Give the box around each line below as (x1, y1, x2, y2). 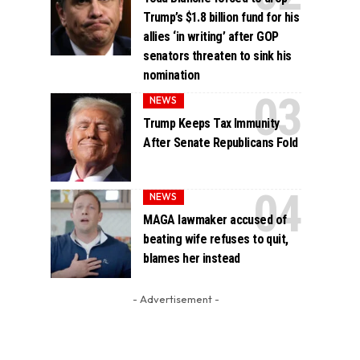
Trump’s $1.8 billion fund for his (143, 9, 300, 25)
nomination (143, 67, 200, 83)
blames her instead (143, 250, 240, 266)
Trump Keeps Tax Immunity (143, 115, 280, 131)
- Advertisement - (132, 292, 219, 305)
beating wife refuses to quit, (143, 231, 288, 247)
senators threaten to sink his (143, 47, 292, 63)
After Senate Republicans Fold (143, 134, 298, 150)
